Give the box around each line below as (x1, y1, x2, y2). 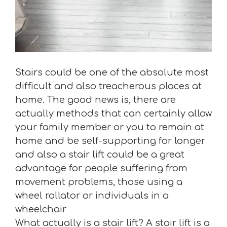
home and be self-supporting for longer (15, 136, 205, 146)
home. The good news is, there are (15, 95, 176, 105)
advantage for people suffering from (15, 163, 187, 173)
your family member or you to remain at (15, 122, 204, 132)
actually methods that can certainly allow (15, 108, 212, 119)
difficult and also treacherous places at (15, 81, 202, 91)
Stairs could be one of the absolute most (15, 67, 209, 78)
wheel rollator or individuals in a (15, 191, 169, 201)
